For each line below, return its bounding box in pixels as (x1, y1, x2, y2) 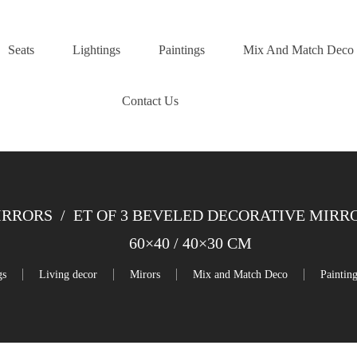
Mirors (130, 269, 160, 281)
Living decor (39, 269, 97, 281)
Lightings (72, 43, 120, 57)
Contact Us (121, 94, 178, 108)
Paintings (158, 43, 205, 57)
